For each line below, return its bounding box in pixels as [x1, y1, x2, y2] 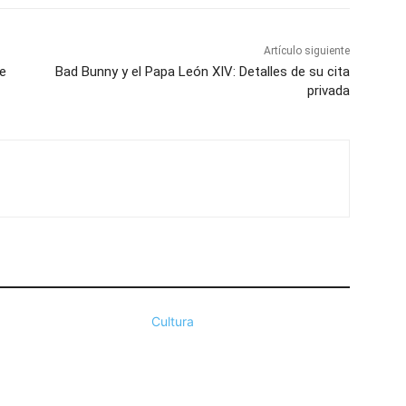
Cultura [151, 314, 195, 330]
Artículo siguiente [263, 44, 350, 58]
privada [306, 82, 350, 100]
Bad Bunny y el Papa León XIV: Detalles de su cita [54, 63, 350, 81]
